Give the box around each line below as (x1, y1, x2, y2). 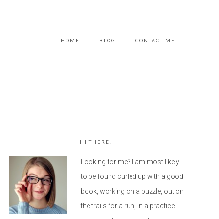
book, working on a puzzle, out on (81, 187, 184, 195)
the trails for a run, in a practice (81, 202, 175, 210)
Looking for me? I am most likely (81, 158, 179, 166)
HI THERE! (80, 139, 112, 145)
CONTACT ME (135, 37, 175, 43)
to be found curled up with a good (81, 173, 183, 180)
